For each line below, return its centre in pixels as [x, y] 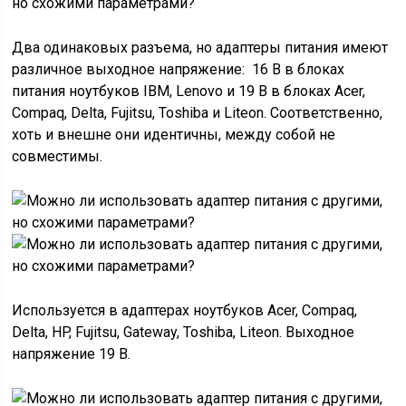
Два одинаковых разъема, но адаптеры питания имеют [200, 48]
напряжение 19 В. [72, 354]
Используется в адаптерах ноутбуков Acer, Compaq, [185, 310]
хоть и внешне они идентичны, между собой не [174, 135]
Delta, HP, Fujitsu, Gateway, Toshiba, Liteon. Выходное [184, 332]
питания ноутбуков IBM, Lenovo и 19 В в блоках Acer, [189, 91]
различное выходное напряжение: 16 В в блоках [179, 69]
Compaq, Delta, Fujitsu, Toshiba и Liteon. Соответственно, [198, 113]
